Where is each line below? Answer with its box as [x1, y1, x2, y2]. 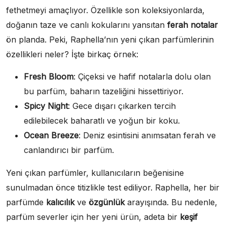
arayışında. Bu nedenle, [125, 197, 217, 208]
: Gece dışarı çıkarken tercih [68, 101, 176, 111]
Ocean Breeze [24, 130, 79, 141]
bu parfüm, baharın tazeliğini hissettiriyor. [24, 86, 183, 97]
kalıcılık [46, 197, 74, 208]
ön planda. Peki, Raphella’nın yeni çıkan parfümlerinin [6, 34, 214, 45]
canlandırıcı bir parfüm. [24, 145, 114, 156]
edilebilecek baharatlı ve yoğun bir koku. [24, 116, 180, 126]
